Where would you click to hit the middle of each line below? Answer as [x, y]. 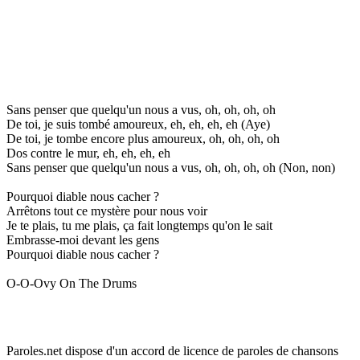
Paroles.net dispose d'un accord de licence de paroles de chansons [172, 350]
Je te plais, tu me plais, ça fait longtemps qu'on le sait [139, 225]
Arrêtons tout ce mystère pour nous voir [107, 211]
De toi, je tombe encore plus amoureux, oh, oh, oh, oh [143, 138]
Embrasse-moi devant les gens [83, 239]
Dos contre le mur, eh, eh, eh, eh [88, 153]
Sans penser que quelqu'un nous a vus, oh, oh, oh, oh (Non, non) [171, 167]
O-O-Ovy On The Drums [72, 283]
